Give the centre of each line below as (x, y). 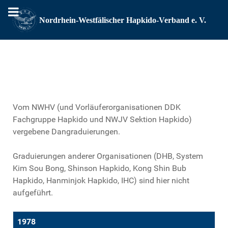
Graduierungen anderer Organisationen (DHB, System (108, 156)
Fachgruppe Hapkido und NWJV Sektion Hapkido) (102, 119)
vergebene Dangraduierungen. (66, 131)
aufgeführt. (33, 192)
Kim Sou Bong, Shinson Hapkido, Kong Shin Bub (99, 168)
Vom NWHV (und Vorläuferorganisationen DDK (97, 107)
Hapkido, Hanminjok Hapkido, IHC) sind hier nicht (101, 180)
